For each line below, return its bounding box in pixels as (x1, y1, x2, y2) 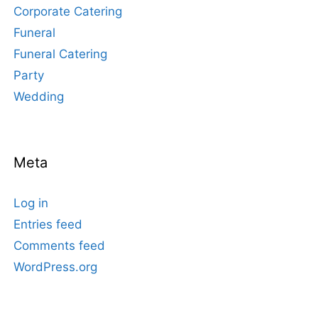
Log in (13, 196, 48, 210)
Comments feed (13, 238, 105, 253)
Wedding (13, 89, 64, 104)
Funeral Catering (13, 47, 107, 61)
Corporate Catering (13, 4, 122, 18)
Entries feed (13, 217, 82, 231)
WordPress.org (13, 260, 97, 274)
